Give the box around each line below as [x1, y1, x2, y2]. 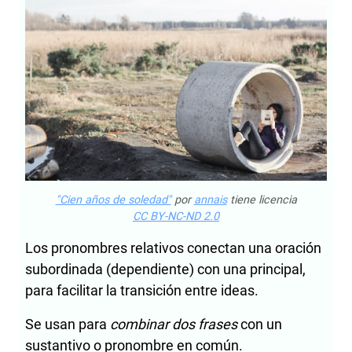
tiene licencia [226, 193, 297, 207]
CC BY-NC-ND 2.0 [133, 210, 219, 224]
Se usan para [25, 316, 110, 333]
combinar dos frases [110, 316, 237, 333]
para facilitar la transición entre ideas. [25, 282, 258, 299]
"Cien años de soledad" [55, 193, 171, 207]
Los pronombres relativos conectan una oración [25, 240, 321, 257]
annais [193, 193, 227, 207]
